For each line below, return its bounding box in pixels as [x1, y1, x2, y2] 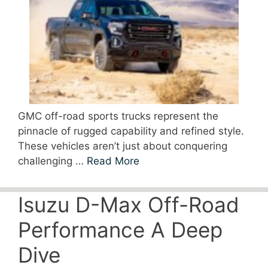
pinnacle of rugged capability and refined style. [18, 125, 244, 138]
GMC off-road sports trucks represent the [18, 110, 218, 123]
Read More [87, 155, 139, 167]
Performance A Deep [18, 217, 223, 243]
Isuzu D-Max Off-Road [18, 192, 239, 218]
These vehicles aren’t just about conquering [18, 140, 227, 153]
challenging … [18, 155, 87, 167]
